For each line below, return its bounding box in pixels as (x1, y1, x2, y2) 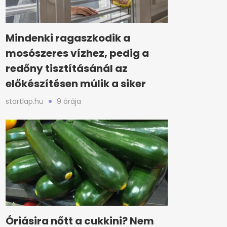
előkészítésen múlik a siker (6, 77, 146, 91)
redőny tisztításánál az (6, 61, 128, 75)
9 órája (57, 96, 81, 106)
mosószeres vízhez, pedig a (6, 46, 149, 60)
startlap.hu (6, 96, 44, 106)
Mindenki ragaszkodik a (6, 31, 130, 45)
